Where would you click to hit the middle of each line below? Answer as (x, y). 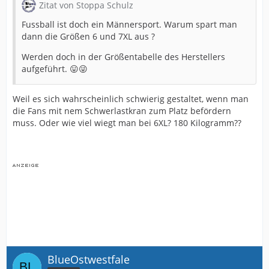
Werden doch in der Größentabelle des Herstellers (123, 56)
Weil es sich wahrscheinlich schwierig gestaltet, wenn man (131, 98)
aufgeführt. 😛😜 (55, 68)
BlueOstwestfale (89, 259)
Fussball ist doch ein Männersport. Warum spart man (129, 24)
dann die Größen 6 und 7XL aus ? (88, 36)
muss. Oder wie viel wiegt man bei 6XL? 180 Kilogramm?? (127, 122)
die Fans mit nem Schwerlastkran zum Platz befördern (122, 110)
